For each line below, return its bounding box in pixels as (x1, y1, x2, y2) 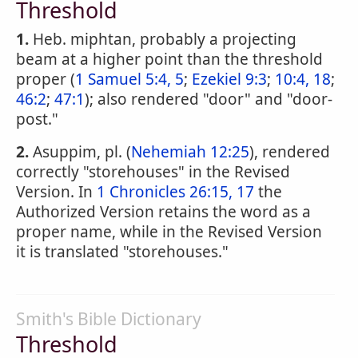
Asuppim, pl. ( (29, 141, 131, 162)
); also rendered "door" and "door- (85, 89, 332, 109)
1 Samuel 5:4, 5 (75, 69, 184, 89)
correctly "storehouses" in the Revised (16, 161, 290, 182)
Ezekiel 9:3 (192, 69, 267, 89)
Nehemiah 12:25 (131, 141, 249, 162)
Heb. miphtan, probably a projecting (29, 29, 296, 50)
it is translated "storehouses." (16, 241, 229, 262)
